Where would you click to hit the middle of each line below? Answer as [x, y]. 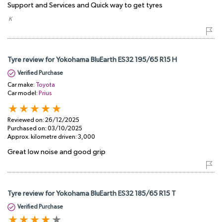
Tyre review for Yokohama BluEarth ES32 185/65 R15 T [92, 194]
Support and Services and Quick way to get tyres [85, 5]
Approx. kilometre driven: [43, 137]
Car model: [23, 93]
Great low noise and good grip [56, 152]
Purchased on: [28, 128]
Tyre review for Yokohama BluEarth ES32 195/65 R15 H [92, 60]
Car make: [22, 85]
